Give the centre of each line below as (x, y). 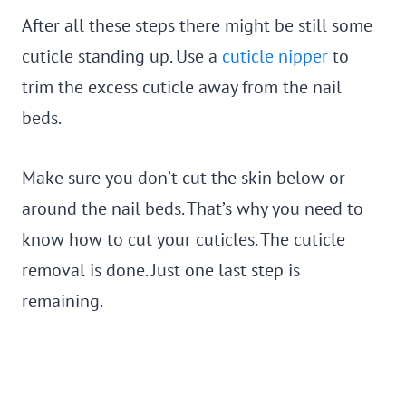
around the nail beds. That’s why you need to (193, 208)
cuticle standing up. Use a (122, 56)
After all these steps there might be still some (197, 25)
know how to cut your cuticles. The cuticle (184, 239)
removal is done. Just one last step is (161, 270)
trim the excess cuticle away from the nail (182, 87)
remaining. (63, 301)
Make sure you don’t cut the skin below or (184, 178)
